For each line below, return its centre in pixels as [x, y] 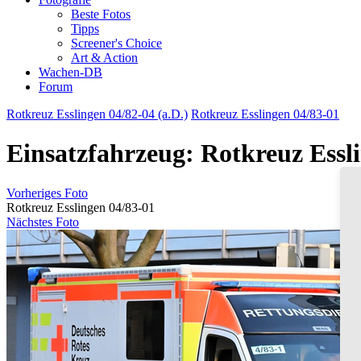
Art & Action [104, 58]
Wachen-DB [71, 72]
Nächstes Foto [43, 222]
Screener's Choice [116, 43]
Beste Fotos [101, 14]
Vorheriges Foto [47, 193]
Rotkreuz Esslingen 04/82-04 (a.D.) [97, 114]
